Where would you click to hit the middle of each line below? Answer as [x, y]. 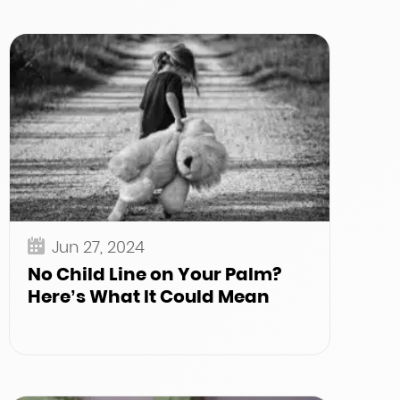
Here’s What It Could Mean [149, 296]
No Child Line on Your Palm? [154, 274]
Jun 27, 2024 [98, 247]
